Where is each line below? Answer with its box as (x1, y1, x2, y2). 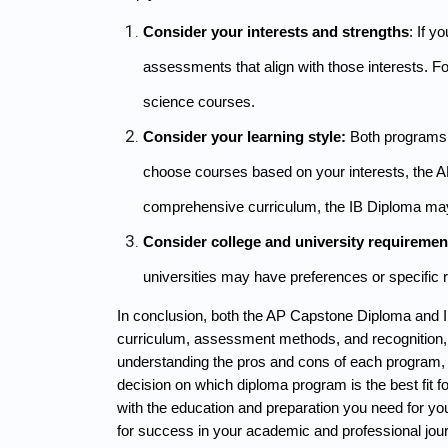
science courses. (142, 93, 255, 110)
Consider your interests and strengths (142, 23, 409, 40)
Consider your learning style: (142, 128, 346, 145)
